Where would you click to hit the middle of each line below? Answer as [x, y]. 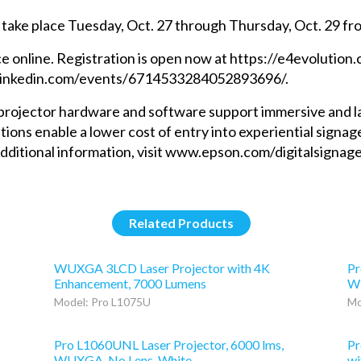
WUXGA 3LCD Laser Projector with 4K [162, 268]
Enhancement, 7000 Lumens [131, 284]
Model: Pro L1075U [103, 302]
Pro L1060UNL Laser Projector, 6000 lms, [169, 344]
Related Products [182, 223]
